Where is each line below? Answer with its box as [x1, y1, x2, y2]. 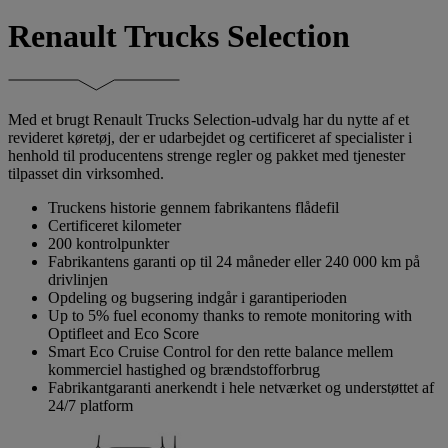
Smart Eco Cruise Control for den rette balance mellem [48, 342, 393, 360]
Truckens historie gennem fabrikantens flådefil [48, 198, 339, 216]
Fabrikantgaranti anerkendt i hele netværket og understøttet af [48, 378, 434, 396]
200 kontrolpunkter [48, 234, 169, 252]
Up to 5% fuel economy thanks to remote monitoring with [48, 306, 412, 324]
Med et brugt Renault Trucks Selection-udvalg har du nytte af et [8, 110, 409, 128]
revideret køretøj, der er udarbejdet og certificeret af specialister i [8, 128, 412, 146]
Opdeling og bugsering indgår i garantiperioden [48, 288, 347, 306]
